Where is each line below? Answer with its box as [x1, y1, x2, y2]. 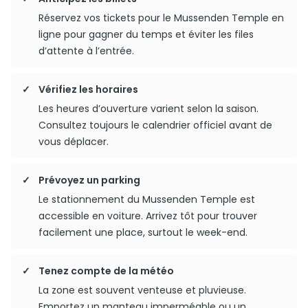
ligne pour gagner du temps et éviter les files [38, 27, 254, 41]
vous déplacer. [38, 135, 109, 148]
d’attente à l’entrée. [38, 44, 134, 58]
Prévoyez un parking [38, 173, 140, 187]
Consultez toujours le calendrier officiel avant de [38, 118, 272, 132]
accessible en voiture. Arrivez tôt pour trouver [38, 209, 257, 223]
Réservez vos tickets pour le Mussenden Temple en [38, 11, 284, 25]
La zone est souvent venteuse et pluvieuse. [38, 283, 246, 297]
